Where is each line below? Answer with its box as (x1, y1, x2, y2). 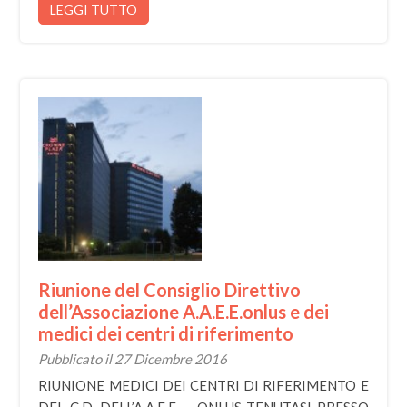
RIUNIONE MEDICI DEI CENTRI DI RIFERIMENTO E (38, 377, 369, 393)
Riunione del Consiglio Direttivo (38, 279, 302, 301)
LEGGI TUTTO (50, 2, 138, 17)
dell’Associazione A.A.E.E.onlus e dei (38, 301, 330, 323)
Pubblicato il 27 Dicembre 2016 (38, 351, 228, 367)
